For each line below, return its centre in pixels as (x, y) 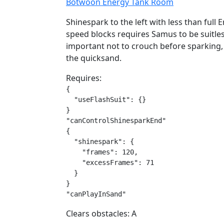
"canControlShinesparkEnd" (116, 120)
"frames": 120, (102, 152)
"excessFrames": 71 (110, 162)
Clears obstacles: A (101, 213)
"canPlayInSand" (96, 194)
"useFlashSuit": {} (106, 99)
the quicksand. (94, 58)
